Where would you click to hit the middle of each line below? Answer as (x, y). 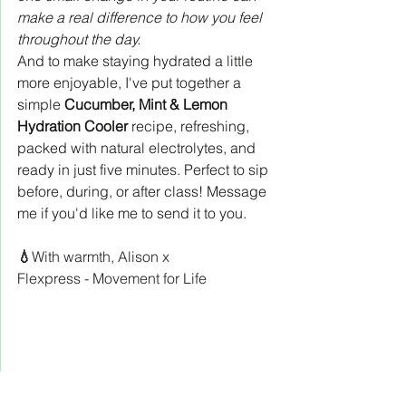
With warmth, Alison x (101, 256)
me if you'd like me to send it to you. (132, 213)
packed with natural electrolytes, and (138, 147)
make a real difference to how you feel (141, 17)
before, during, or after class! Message (144, 191)
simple (41, 104)
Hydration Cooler (72, 126)
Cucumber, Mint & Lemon (148, 104)
